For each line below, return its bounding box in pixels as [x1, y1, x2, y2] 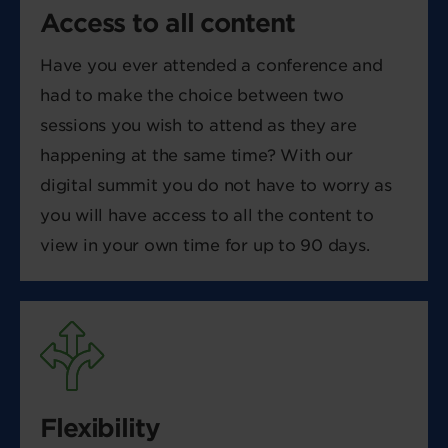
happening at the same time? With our [40, 146, 353, 165]
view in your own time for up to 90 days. [40, 236, 370, 255]
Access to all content [40, 8, 295, 38]
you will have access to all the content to [40, 206, 374, 225]
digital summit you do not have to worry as [40, 176, 392, 195]
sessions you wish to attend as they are [40, 116, 357, 135]
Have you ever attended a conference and [40, 56, 383, 75]
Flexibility [40, 413, 160, 443]
